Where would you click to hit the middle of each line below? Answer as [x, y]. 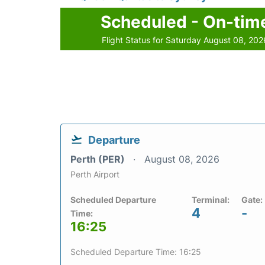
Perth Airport [95, 174]
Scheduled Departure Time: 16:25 [136, 251]
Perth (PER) [99, 159]
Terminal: [211, 199]
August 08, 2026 [182, 159]
